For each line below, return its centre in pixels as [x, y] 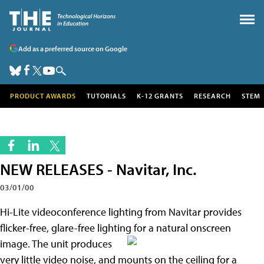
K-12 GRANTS [160, 96]
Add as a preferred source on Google [73, 48]
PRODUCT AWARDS [43, 96]
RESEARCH [212, 96]
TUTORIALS [106, 96]
